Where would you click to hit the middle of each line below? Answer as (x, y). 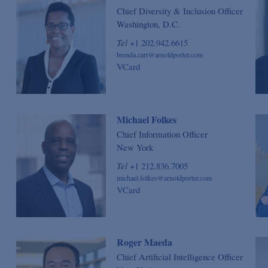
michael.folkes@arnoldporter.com (164, 177)
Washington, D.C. (148, 24)
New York (135, 147)
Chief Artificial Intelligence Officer (180, 257)
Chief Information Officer (162, 134)
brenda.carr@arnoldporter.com (160, 55)
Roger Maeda (144, 242)
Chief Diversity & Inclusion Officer (180, 11)
